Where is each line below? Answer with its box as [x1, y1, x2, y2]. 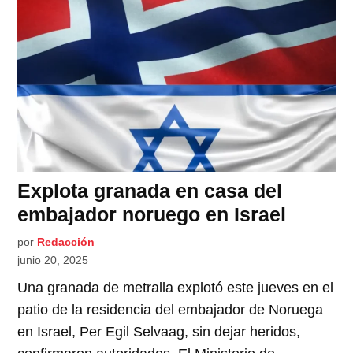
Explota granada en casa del [17, 179, 283, 202]
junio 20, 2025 [17, 253, 89, 266]
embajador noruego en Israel [17, 203, 287, 225]
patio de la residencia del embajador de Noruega [17, 301, 324, 318]
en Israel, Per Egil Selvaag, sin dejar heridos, [17, 323, 301, 340]
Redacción [37, 235, 95, 248]
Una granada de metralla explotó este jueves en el [17, 279, 334, 295]
